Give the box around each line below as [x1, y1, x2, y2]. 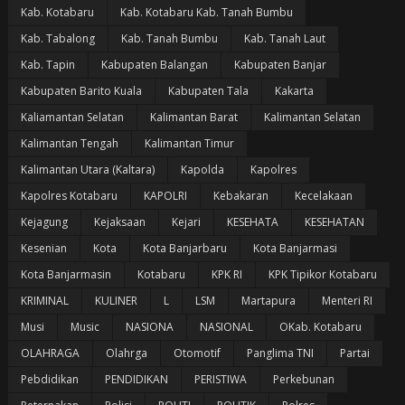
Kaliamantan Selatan [20, 108, 124, 125]
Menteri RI [321, 292, 372, 308]
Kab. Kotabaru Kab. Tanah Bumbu [119, 4, 293, 20]
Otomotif [173, 344, 221, 361]
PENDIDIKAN [104, 371, 168, 387]
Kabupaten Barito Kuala [20, 82, 142, 99]
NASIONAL [199, 318, 253, 334]
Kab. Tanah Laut [243, 30, 325, 46]
